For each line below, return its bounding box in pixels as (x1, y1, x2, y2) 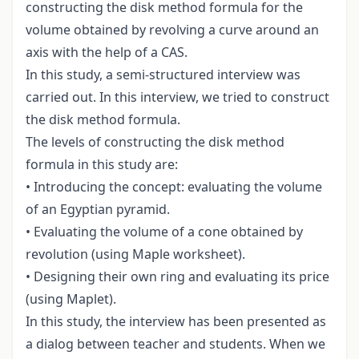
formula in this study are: (26, 155, 178, 174)
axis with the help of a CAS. (26, 43, 188, 62)
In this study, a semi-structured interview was (26, 66, 301, 84)
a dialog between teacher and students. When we (26, 335, 325, 353)
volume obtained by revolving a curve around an (26, 21, 319, 39)
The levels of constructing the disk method (26, 133, 284, 151)
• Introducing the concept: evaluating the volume (26, 178, 322, 196)
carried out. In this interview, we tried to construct (26, 88, 329, 107)
